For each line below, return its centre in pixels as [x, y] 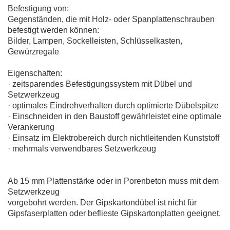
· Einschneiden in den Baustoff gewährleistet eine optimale [114, 117]
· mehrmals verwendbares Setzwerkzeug [82, 149]
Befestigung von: [38, 9]
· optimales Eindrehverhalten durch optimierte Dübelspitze [113, 106]
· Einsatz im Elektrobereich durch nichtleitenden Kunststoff [113, 138]
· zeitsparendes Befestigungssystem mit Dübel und [100, 84]
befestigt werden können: [53, 30]
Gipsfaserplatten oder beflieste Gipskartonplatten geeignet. [114, 214]
